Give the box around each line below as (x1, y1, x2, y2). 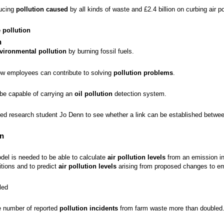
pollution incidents (59, 204, 118, 212)
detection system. (112, 89, 166, 97)
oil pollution (74, 89, 112, 97)
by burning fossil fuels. (66, 47, 134, 55)
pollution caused (16, 5, 68, 13)
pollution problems (113, 68, 173, 76)
